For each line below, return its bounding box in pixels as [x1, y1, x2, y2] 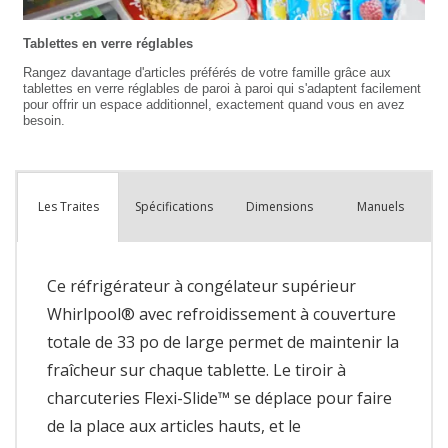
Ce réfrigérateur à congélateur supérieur [47, 274, 356, 297]
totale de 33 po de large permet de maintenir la [47, 330, 399, 353]
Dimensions [246, 197, 314, 215]
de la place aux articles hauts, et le [47, 414, 301, 437]
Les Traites [37, 198, 99, 216]
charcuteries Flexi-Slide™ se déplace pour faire [47, 386, 392, 409]
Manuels [357, 197, 405, 215]
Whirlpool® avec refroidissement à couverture [47, 302, 396, 325]
